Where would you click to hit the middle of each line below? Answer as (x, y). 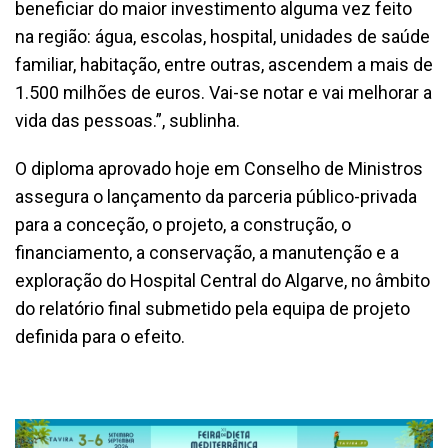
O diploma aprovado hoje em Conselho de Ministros (219, 168)
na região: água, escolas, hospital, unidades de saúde (222, 36)
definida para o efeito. (100, 336)
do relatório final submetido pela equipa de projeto (212, 308)
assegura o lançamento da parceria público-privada (216, 196)
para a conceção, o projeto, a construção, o (183, 224)
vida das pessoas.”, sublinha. (127, 120)
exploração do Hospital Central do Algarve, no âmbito (222, 280)
